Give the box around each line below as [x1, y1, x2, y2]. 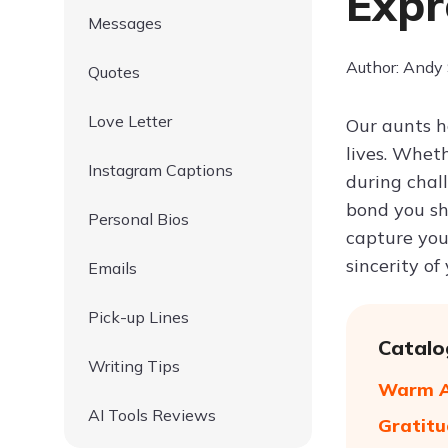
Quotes [88, 62, 140, 82]
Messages [88, 13, 162, 33]
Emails [88, 258, 137, 278]
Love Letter [88, 111, 172, 131]
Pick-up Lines [88, 307, 189, 327]
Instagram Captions [88, 160, 233, 180]
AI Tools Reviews [88, 405, 216, 425]
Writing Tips [88, 356, 180, 376]
